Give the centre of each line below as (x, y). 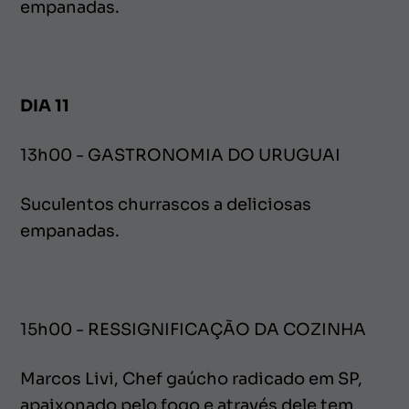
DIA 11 (45, 105)
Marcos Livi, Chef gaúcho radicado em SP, (191, 378)
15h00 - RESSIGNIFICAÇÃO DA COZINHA (193, 329)
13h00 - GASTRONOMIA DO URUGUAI (180, 155)
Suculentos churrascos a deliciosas (166, 204)
